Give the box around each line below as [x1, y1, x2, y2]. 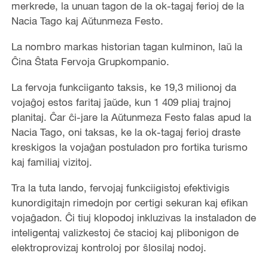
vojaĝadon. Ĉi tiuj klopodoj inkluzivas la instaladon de [11, 211, 256, 224]
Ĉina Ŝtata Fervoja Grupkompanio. [11, 55, 169, 68]
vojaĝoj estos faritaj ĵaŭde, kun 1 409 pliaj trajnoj [11, 96, 231, 109]
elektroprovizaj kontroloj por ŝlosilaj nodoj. [11, 241, 206, 254]
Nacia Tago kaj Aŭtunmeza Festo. [11, 14, 163, 28]
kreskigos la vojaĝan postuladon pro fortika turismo [11, 141, 248, 154]
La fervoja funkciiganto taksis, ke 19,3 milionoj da [11, 81, 236, 94]
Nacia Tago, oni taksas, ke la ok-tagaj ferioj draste [11, 126, 240, 139]
